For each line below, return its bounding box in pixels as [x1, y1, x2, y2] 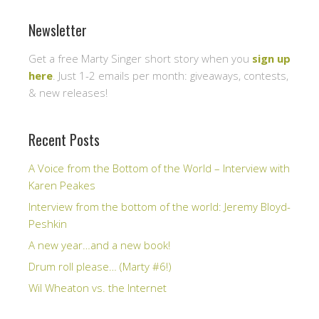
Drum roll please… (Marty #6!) [28, 258, 172, 273]
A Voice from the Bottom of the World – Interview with [28, 160, 290, 175]
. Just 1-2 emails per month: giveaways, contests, [53, 68, 288, 83]
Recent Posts [28, 128, 100, 150]
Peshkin [28, 216, 67, 231]
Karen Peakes [28, 177, 95, 192]
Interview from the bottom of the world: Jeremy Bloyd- [28, 199, 291, 214]
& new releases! [28, 85, 108, 100]
